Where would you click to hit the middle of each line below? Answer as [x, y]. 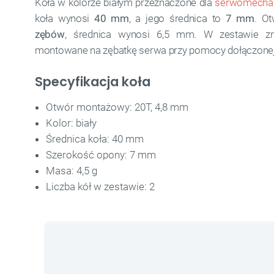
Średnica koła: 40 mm [95, 139]
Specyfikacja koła [93, 82]
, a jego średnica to [177, 18]
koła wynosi [65, 18]
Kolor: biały [71, 123]
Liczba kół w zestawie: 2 [100, 187]
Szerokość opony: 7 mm [101, 155]
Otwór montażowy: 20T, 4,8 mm [117, 107]
